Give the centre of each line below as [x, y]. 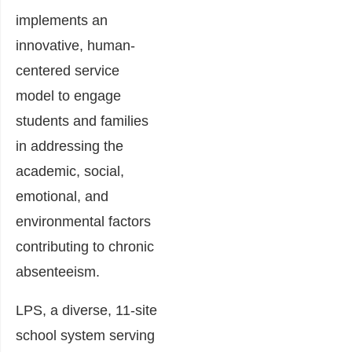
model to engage [68, 96]
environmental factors [83, 222]
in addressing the [70, 147]
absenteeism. [58, 272]
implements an [62, 21]
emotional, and [62, 197]
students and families [82, 121]
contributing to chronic [85, 247]
